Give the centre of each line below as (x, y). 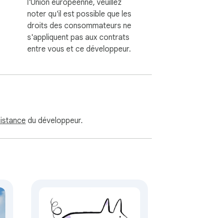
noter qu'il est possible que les (79, 14)
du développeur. (54, 121)
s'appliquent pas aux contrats (78, 37)
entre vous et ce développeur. (79, 49)
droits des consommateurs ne (79, 26)
